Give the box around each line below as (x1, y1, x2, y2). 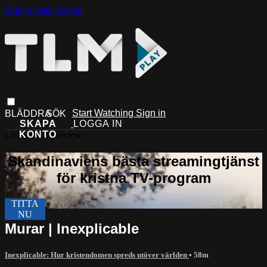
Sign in (136, 107, 166, 118)
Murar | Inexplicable (5, 220, 139, 237)
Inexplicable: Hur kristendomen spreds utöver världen (5, 250, 189, 259)
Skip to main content (5, 5, 82, 15)
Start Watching (72, 107, 136, 118)
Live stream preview (5, 129, 82, 140)
